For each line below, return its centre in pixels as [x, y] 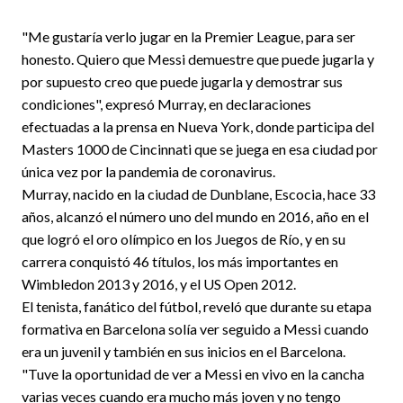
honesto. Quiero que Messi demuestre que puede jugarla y [198, 58]
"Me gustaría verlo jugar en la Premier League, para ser [188, 36]
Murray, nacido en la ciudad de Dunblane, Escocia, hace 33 [198, 193]
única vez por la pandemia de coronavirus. [148, 171]
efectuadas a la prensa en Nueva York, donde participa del [198, 126]
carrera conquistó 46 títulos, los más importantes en [180, 261]
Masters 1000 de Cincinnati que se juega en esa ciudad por [200, 148]
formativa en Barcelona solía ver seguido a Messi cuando [195, 328]
